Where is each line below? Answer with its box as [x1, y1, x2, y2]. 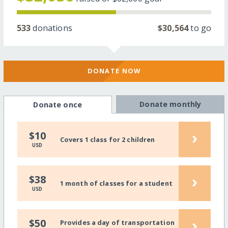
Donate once [33, 100, 82, 110]
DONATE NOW [87, 66, 141, 76]
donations [31, 22, 72, 34]
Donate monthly [139, 99, 202, 109]
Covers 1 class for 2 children [60, 134, 155, 144]
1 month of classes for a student [60, 178, 173, 188]
